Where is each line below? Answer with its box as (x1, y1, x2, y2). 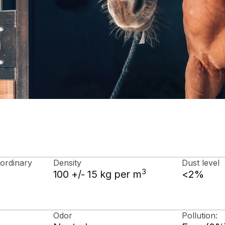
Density (53, 158, 81, 168)
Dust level (182, 158, 220, 168)
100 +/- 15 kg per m (53, 168, 142, 181)
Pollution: (182, 210, 218, 221)
